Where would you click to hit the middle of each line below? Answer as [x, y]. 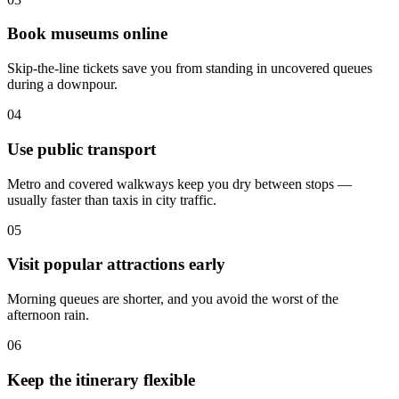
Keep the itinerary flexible [101, 379]
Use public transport [81, 149]
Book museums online [87, 34]
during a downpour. [62, 85]
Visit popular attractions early [116, 265]
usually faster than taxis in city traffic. [112, 199]
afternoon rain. [48, 315]
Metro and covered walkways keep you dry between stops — [179, 183]
